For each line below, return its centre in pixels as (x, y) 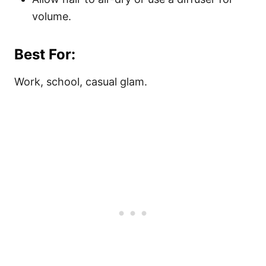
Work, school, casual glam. (81, 81)
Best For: (45, 54)
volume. (52, 16)
